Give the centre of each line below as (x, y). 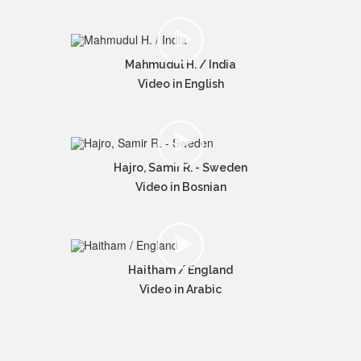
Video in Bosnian (180, 187)
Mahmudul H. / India (180, 65)
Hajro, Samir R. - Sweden (180, 167)
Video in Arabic (180, 289)
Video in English (180, 84)
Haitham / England (180, 270)
